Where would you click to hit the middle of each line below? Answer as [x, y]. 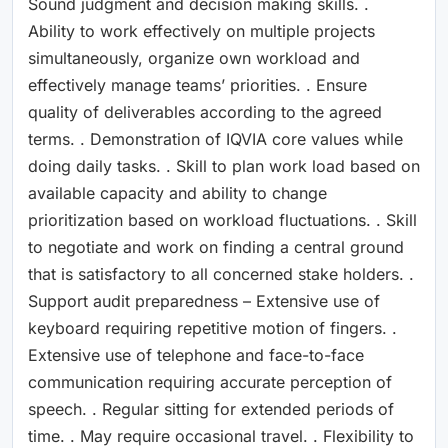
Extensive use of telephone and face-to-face [196, 354]
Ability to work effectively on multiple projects [201, 30]
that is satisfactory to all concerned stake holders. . [221, 273]
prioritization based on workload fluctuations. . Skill [222, 219]
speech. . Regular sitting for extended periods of [211, 408]
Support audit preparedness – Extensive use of [204, 300]
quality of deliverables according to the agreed [205, 111]
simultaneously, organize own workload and [194, 57]
